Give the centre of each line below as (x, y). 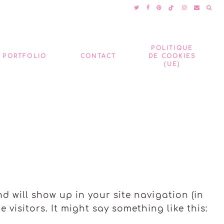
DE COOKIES (172, 56)
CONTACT (98, 56)
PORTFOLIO (25, 56)
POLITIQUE (172, 48)
